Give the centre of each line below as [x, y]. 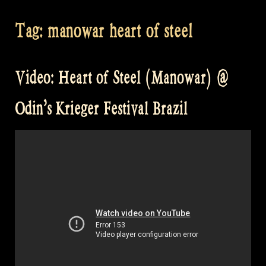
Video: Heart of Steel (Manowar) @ [122, 78]
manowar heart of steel [120, 30]
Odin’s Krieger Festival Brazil [101, 109]
